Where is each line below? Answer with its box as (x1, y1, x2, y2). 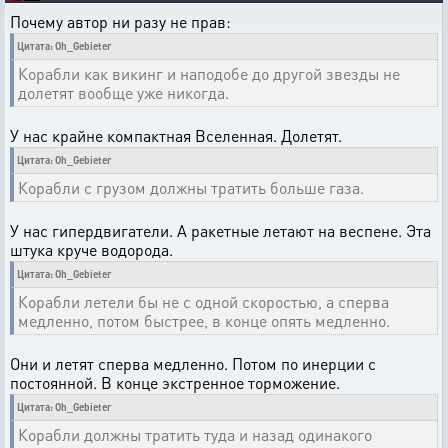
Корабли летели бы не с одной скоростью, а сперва (18, 291, 389, 313)
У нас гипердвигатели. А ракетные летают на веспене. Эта (10, 220, 431, 242)
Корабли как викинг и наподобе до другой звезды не (18, 63, 400, 85)
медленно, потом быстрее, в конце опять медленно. (18, 310, 390, 332)
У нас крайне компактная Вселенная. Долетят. (10, 125, 342, 147)
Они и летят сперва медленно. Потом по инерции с (10, 353, 376, 375)
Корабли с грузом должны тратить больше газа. (18, 177, 364, 199)
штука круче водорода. (10, 239, 173, 261)
